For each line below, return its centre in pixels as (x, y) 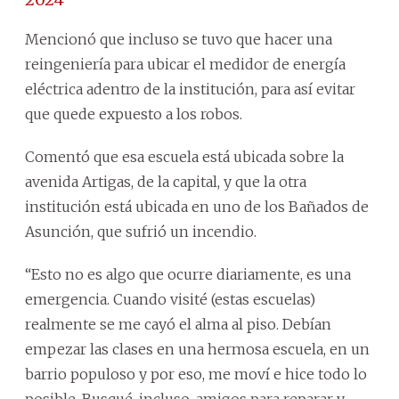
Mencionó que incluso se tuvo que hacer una (179, 39)
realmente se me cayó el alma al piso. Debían (178, 324)
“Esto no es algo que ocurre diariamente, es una (188, 274)
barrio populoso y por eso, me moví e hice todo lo (196, 374)
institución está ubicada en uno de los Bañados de (197, 206)
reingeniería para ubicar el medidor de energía (185, 64)
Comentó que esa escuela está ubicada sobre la (184, 156)
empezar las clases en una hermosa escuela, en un (197, 349)
